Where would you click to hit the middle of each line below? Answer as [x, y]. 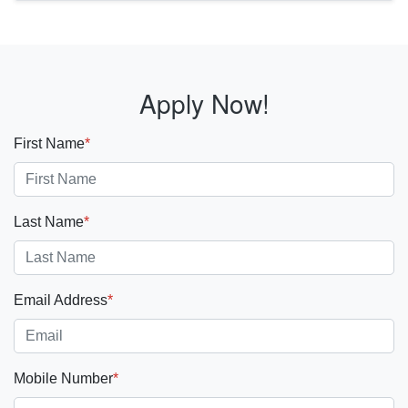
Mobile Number [63, 378]
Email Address [61, 300]
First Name [49, 143]
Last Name [49, 222]
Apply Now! [204, 103]
